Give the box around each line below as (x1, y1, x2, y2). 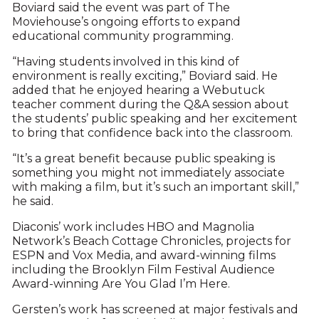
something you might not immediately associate (11, 166, 285, 180)
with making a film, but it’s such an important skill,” (11, 180, 299, 194)
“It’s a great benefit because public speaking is (11, 152, 275, 166)
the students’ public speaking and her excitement (11, 112, 298, 126)
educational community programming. (11, 29, 234, 43)
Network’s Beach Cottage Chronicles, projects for (11, 234, 291, 249)
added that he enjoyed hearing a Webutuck (11, 83, 265, 98)
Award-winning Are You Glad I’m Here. (11, 277, 230, 291)
